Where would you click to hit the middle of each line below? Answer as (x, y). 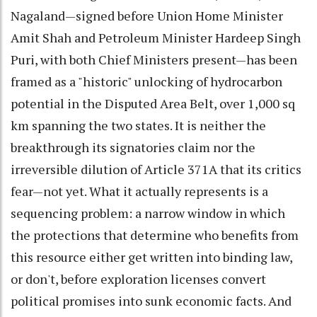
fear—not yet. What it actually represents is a (139, 191)
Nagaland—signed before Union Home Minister (147, 15)
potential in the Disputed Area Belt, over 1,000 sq (153, 103)
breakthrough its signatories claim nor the (133, 147)
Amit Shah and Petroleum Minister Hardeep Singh (156, 37)
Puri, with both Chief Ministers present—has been (154, 59)
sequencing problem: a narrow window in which (148, 213)
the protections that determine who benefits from (155, 235)
